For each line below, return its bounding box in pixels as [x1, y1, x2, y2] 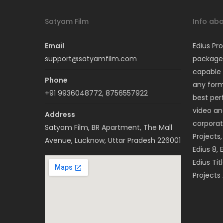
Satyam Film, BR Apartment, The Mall [45, 122, 172, 132]
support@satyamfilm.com [45, 54, 137, 64]
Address [45, 110, 75, 119]
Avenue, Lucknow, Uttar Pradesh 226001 [45, 135, 181, 145]
